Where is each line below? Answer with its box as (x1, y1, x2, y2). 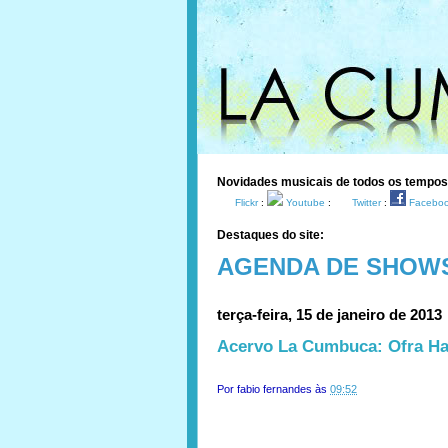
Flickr (235, 197, 258, 208)
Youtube (286, 197, 325, 208)
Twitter (352, 197, 381, 208)
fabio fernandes (237, 383, 312, 395)
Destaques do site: (217, 228, 324, 242)
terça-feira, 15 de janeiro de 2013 (217, 306, 442, 323)
